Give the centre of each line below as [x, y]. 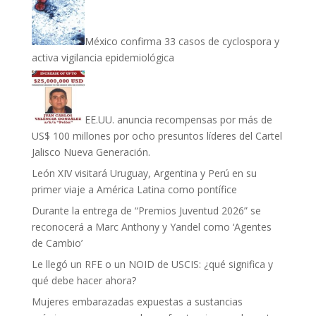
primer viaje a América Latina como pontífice [134, 189]
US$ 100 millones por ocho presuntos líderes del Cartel [157, 136]
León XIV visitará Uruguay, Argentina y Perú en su [144, 173]
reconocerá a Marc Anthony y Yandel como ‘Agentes [151, 227]
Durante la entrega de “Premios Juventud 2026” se [146, 211]
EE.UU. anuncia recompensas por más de [178, 120]
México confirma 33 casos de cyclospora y [182, 41]
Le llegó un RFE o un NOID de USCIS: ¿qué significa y [152, 264]
